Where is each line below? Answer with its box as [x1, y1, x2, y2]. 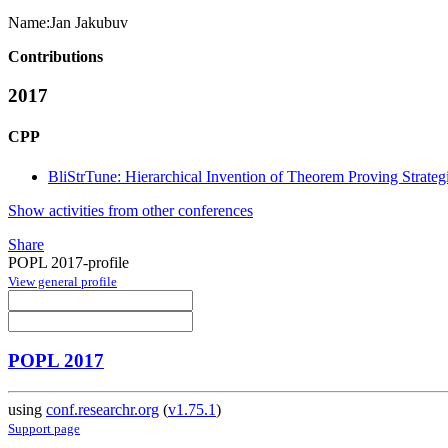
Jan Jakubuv [50, 14, 128, 32]
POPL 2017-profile [8, 253, 129, 271]
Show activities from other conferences [8, 201, 253, 219]
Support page [8, 421, 80, 437]
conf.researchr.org [46, 401, 159, 419]
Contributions [8, 48, 103, 66]
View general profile [8, 273, 117, 289]
